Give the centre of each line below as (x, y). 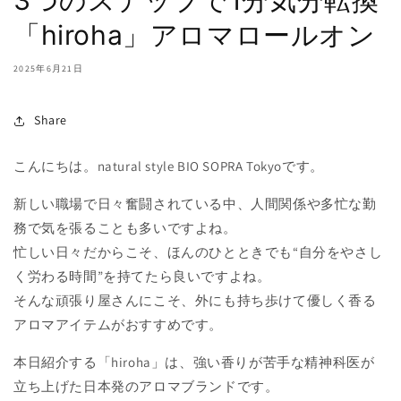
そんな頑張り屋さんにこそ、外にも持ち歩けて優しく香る (195, 300)
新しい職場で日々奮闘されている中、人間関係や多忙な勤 (195, 203)
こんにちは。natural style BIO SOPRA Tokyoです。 (169, 166)
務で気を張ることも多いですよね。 (125, 227)
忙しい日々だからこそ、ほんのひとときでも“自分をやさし (198, 252)
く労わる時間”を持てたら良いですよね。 (142, 276)
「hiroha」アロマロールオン (195, 34)
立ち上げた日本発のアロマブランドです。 (146, 386)
